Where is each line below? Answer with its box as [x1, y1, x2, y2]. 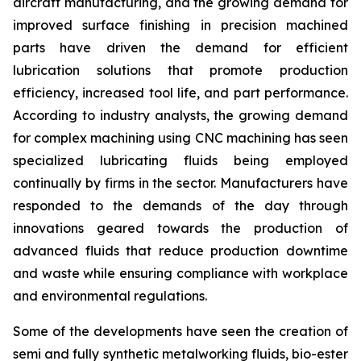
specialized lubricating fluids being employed [13, 151, 348, 168]
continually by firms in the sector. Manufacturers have [13, 174, 348, 191]
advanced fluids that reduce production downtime [13, 242, 348, 259]
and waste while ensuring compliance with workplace [13, 264, 348, 281]
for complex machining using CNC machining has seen [13, 129, 348, 146]
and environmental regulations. [13, 287, 207, 304]
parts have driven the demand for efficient [13, 39, 348, 56]
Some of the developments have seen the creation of [13, 322, 348, 339]
